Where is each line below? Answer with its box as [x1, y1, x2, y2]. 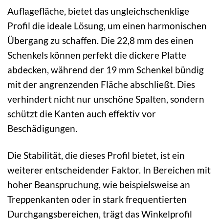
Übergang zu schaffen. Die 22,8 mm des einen [7, 34, 194, 46]
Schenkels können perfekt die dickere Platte [7, 49, 186, 61]
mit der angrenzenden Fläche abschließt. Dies [7, 78, 195, 90]
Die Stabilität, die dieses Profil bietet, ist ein [7, 149, 185, 161]
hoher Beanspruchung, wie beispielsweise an [7, 178, 190, 190]
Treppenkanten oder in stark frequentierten [7, 193, 187, 205]
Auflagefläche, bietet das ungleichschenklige [7, 5, 189, 17]
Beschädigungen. [7, 122, 77, 134]
